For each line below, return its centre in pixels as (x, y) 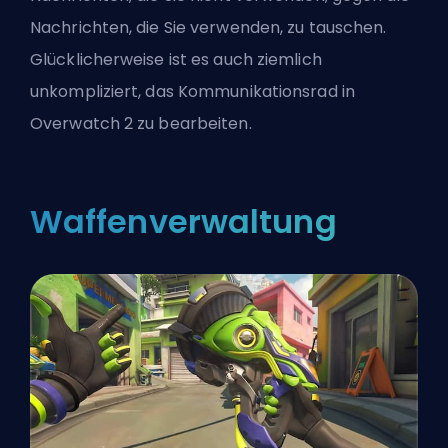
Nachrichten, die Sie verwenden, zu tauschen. (208, 27)
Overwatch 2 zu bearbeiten (139, 123)
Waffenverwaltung (183, 221)
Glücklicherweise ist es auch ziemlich (176, 59)
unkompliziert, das (104, 91)
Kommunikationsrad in (266, 91)
